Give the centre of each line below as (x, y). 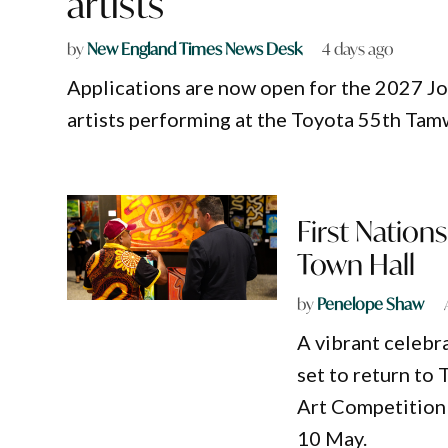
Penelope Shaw (371, 304)
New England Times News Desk (195, 49)
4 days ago (358, 49)
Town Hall (356, 265)
